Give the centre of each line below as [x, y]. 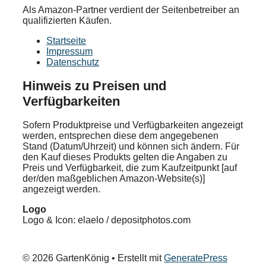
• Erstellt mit [137, 258]
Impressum [69, 51]
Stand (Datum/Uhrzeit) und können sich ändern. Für [131, 147]
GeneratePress [196, 258]
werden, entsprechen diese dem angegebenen [121, 136]
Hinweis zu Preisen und [94, 86]
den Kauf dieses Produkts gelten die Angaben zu [125, 157]
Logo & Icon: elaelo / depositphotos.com [107, 220]
